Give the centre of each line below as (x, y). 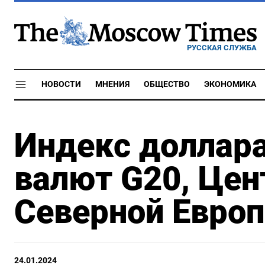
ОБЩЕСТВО (167, 84)
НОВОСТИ (61, 84)
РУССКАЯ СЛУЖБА (222, 47)
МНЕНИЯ (112, 84)
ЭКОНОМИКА (230, 84)
